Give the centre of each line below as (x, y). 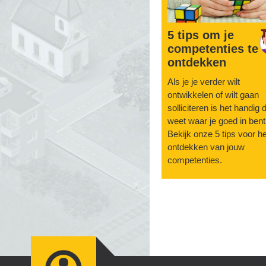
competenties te (213, 49)
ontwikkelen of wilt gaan (213, 95)
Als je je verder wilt (204, 82)
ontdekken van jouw (206, 147)
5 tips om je (201, 35)
